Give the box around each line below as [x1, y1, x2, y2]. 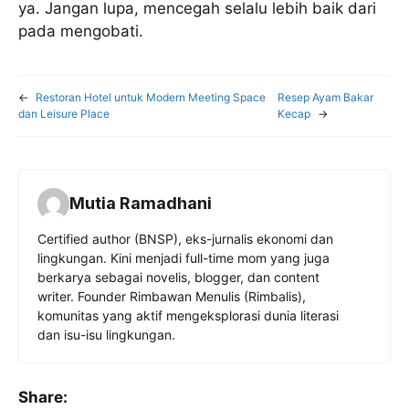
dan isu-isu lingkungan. [37, 326, 175, 342]
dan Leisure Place [18, 106, 110, 121]
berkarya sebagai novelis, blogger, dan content [37, 268, 320, 285]
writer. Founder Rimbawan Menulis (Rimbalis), [37, 288, 306, 304]
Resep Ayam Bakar [278, 89, 374, 104]
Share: [18, 387, 68, 406]
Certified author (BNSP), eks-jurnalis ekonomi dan [37, 230, 333, 246]
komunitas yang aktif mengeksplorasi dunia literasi [37, 307, 339, 323]
